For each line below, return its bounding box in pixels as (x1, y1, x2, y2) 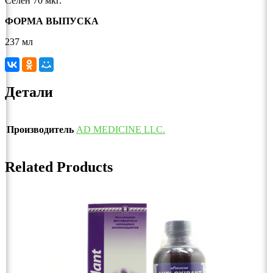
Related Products (5, 158, 113, 175)
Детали (5, 84, 53, 100)
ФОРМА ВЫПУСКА (5, 16, 99, 27)
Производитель (7, 124, 74, 135)
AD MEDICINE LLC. (76, 124, 165, 135)
